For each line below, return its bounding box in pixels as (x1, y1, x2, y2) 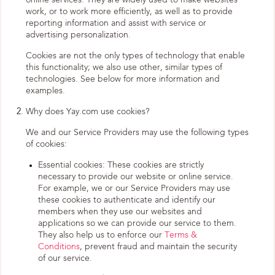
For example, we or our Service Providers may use (38, 184, 230, 193)
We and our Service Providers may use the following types (26, 128, 249, 137)
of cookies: (26, 140, 67, 149)
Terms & (165, 231, 197, 239)
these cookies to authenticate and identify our (38, 196, 215, 204)
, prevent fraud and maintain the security (80, 242, 237, 251)
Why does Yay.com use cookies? (26, 107, 149, 116)
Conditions (38, 242, 80, 251)
